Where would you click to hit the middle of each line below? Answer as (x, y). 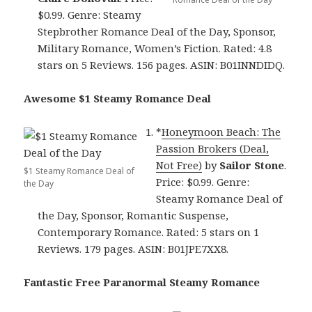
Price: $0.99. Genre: (203, 182)
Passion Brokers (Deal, (213, 149)
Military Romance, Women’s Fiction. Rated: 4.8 (155, 48)
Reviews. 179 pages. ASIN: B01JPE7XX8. (133, 249)
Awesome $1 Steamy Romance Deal (118, 99)
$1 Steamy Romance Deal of (79, 171)
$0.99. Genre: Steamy (89, 15)
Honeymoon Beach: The (221, 132)
